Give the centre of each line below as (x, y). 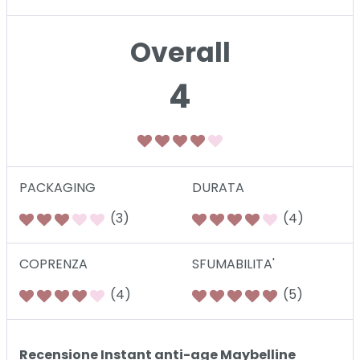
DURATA (218, 188)
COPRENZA (53, 264)
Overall (180, 53)
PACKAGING (57, 188)
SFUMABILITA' (233, 264)
